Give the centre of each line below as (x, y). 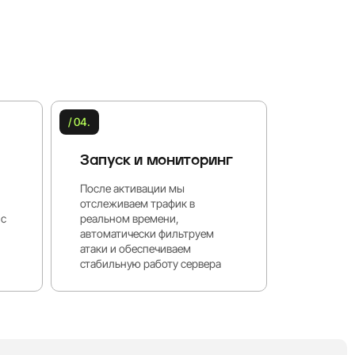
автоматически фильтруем (147, 234)
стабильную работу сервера (151, 264)
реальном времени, (130, 219)
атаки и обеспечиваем (136, 249)
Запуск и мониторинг (157, 161)
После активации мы (132, 189)
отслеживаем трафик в (137, 204)
